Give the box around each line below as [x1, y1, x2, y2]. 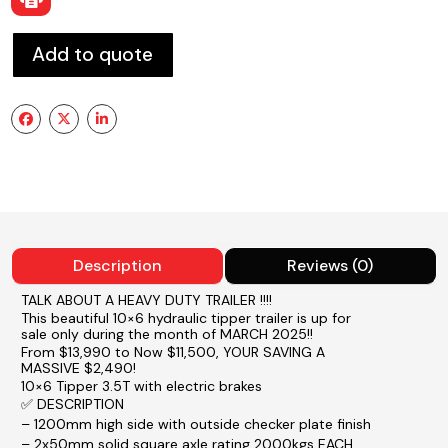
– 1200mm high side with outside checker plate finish [21, 414, 372, 433]
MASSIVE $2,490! [21, 358, 137, 377]
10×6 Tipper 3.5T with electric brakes [21, 376, 263, 395]
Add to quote [32, 41, 154, 67]
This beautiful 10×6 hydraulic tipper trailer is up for [21, 308, 352, 327]
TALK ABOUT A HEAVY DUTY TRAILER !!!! [21, 290, 273, 309]
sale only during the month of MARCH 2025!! [21, 324, 314, 343]
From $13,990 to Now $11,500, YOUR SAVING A [21, 342, 326, 361]
